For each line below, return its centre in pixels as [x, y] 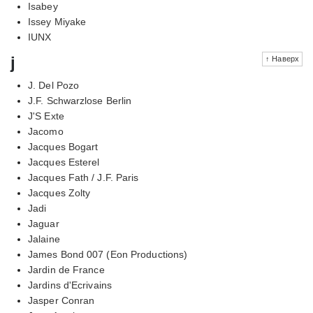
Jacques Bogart [63, 146]
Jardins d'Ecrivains [70, 285]
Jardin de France [66, 269]
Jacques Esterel [64, 162]
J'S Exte [46, 116]
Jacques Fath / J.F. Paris [83, 177]
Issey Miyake [57, 21]
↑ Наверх [282, 58]
